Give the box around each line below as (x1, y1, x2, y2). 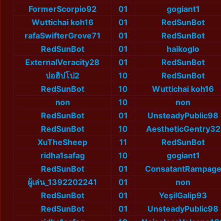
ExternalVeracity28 (25, 57, 100, 68)
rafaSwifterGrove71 (24, 31, 101, 41)
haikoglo (167, 44, 199, 54)
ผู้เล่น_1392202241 (28, 177, 97, 187)
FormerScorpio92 (28, 4, 97, 14)
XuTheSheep (37, 137, 87, 147)
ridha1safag (40, 150, 85, 161)
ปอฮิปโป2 (45, 71, 79, 81)
